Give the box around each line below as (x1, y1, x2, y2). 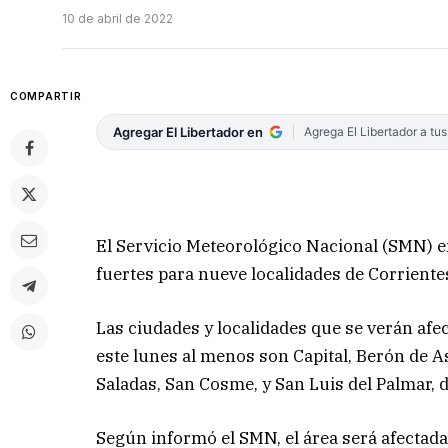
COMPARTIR (10, 90, 82, 103)
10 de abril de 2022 (62, 11, 173, 27)
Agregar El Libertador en (113, 124, 264, 141)
